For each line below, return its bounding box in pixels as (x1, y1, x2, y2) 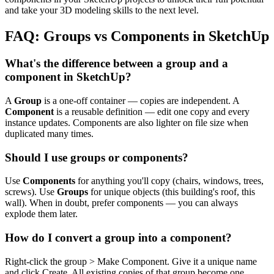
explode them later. (5, 209, 78, 220)
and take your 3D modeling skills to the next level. (5, 5, 199, 16)
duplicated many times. (5, 128, 94, 139)
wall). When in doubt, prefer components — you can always (5, 198, 238, 209)
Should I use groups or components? (5, 150, 188, 164)
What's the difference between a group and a (5, 57, 228, 70)
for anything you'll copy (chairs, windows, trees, (75, 176, 264, 187)
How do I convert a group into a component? (5, 231, 232, 245)
